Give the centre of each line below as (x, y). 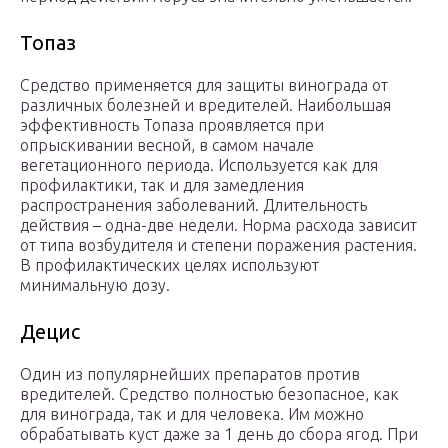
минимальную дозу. (95, 285)
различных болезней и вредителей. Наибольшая (205, 105)
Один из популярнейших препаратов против (190, 374)
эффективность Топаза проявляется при (172, 125)
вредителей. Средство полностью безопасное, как (209, 394)
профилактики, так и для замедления (162, 185)
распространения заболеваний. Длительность (193, 205)
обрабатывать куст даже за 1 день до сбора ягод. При (219, 434)
